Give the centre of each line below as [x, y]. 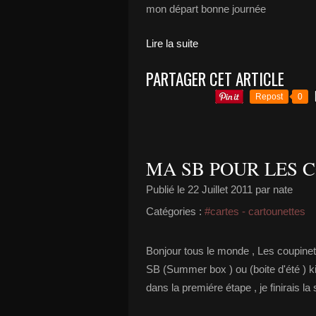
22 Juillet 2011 [220, 189]
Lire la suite [172, 43]
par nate [273, 189]
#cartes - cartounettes [255, 211]
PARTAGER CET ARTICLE [215, 79]
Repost [269, 97]
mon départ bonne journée [206, 9]
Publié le [167, 189]
